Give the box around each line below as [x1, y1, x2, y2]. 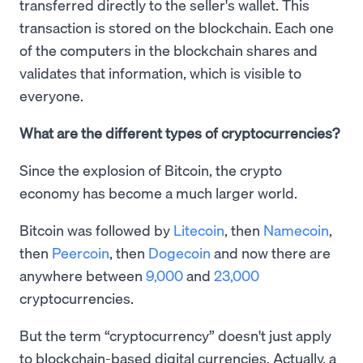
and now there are [211, 243, 331, 263]
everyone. [19, 86, 83, 105]
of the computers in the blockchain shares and [19, 41, 318, 60]
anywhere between [19, 266, 146, 285]
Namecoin [263, 220, 329, 240]
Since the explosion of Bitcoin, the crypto [19, 160, 282, 180]
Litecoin [173, 220, 224, 240]
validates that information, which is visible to [19, 63, 301, 83]
